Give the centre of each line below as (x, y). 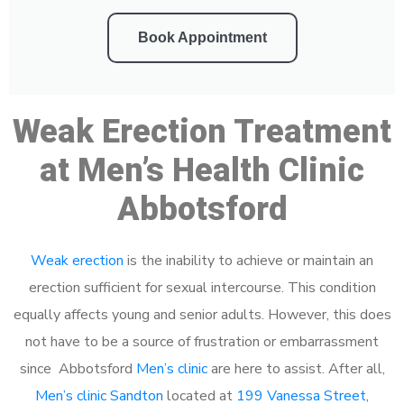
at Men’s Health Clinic (202, 170)
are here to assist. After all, (296, 368)
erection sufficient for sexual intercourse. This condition (202, 287)
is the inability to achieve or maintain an (248, 260)
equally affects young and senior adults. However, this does (202, 314)
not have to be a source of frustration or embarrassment (202, 341)
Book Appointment (202, 37)
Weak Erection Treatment (202, 131)
